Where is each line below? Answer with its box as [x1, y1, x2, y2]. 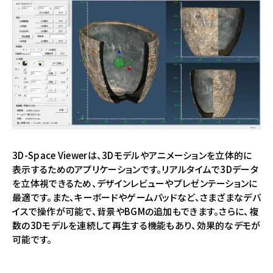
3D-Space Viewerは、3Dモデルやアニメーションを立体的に [12, 149, 252, 162]
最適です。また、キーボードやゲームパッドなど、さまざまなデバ [12, 191, 261, 204]
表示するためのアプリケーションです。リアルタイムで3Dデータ [12, 163, 258, 176]
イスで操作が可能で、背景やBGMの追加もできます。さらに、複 [12, 205, 258, 218]
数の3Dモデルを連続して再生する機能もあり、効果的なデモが [12, 219, 261, 232]
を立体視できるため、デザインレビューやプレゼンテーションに [12, 177, 258, 190]
